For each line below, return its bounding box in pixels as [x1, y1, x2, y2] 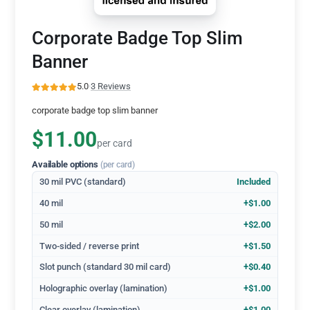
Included [236, 176, 271, 188]
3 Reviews [91, 81, 131, 92]
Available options [32, 158, 100, 170]
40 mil [39, 197, 64, 208]
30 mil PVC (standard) [39, 176, 127, 188]
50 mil [39, 219, 64, 230]
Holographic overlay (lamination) [39, 283, 168, 294]
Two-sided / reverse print [39, 240, 140, 251]
